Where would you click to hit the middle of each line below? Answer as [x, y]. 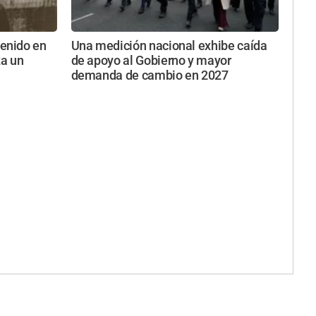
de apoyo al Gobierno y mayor [151, 60]
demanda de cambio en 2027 [150, 75]
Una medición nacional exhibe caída [169, 45]
